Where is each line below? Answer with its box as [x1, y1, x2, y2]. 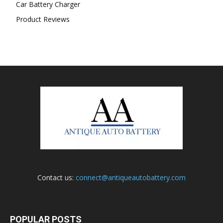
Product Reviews [16, 14, 70, 24]
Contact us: [37, 173, 76, 183]
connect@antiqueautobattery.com [76, 173, 186, 183]
